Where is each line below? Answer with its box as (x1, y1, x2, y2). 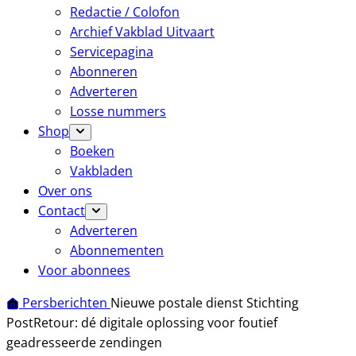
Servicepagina (70, 43, 153, 60)
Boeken (70, 142, 114, 160)
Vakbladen (70, 162, 133, 180)
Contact (38, 202, 85, 219)
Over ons (38, 182, 92, 199)
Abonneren (70, 63, 137, 80)
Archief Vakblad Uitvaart (70, 23, 215, 41)
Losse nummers (70, 103, 166, 120)
